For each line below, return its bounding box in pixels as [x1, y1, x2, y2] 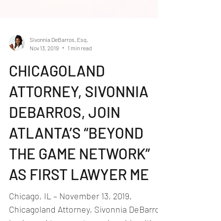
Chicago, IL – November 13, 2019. [9, 205, 132, 216]
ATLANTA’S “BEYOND [9, 139, 144, 156]
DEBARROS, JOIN [9, 118, 120, 136]
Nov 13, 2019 [30, 59, 59, 66]
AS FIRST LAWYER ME [9, 180, 149, 198]
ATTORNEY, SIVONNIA [9, 97, 148, 115]
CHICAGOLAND [9, 76, 105, 94]
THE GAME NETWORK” [9, 159, 150, 177]
